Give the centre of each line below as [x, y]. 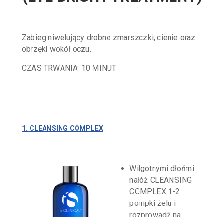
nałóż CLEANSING [161, 180]
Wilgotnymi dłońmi [162, 169]
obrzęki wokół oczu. [56, 49]
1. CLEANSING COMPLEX [62, 129]
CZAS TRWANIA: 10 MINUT [69, 68]
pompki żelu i [153, 203]
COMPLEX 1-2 [155, 192]
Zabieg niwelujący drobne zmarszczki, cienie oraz [109, 38]
